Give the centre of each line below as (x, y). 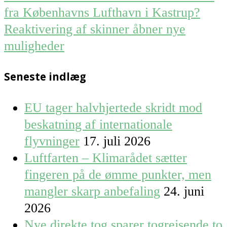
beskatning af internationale (98, 124)
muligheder (34, 46)
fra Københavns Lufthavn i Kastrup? (102, 13)
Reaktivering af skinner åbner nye (95, 29)
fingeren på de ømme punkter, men (118, 174)
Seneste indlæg (45, 77)
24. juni (184, 191)
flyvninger (52, 141)
